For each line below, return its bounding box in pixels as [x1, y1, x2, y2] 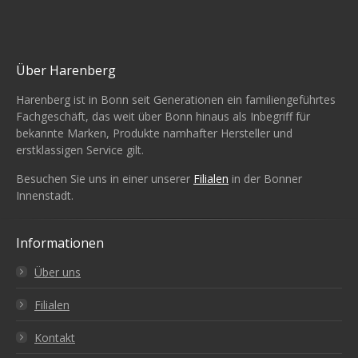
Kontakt [34, 329, 75, 345]
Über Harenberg [16, 61, 116, 79]
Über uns [34, 264, 81, 280]
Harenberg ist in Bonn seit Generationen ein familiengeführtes [16, 91, 336, 107]
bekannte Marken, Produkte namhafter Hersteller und [16, 125, 292, 141]
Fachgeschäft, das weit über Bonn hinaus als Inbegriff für [16, 108, 310, 124]
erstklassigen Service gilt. [16, 141, 144, 157]
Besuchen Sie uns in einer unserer [16, 170, 193, 186]
